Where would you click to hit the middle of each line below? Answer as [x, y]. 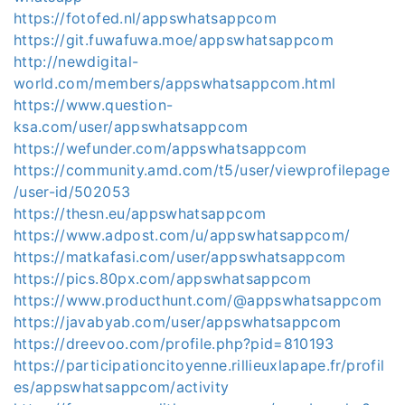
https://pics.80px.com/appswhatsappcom [162, 278]
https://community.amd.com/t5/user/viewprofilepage [202, 170]
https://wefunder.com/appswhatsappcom [160, 148]
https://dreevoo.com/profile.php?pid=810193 [174, 344]
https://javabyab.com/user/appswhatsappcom [178, 322]
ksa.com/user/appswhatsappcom [131, 127]
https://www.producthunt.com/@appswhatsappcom [198, 300]
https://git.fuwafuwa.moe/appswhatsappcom [174, 40]
